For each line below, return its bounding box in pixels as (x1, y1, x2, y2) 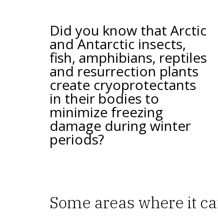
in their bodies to (50, 89, 159, 108)
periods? (50, 130, 104, 148)
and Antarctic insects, (50, 35, 186, 53)
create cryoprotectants (50, 75, 196, 94)
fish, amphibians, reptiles (50, 48, 207, 67)
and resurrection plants (50, 62, 199, 80)
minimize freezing (50, 103, 163, 121)
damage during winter (50, 116, 191, 135)
